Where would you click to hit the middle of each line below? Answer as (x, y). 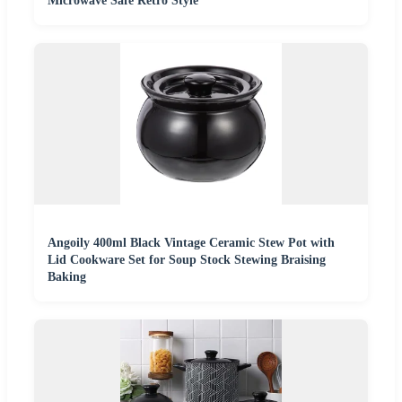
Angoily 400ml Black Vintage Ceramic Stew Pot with (191, 243)
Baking (67, 277)
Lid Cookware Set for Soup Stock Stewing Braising (187, 260)
